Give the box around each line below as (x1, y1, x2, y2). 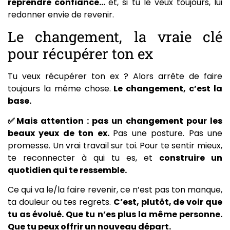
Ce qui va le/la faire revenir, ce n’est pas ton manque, (8, 184, 222, 196)
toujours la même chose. (8, 83, 111, 95)
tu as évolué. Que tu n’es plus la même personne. (8, 208, 222, 221)
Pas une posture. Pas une (113, 127, 223, 139)
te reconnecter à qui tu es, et (8, 151, 159, 164)
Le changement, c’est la (110, 83, 223, 95)
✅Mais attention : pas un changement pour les (8, 114, 222, 127)
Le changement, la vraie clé (8, 27, 222, 47)
